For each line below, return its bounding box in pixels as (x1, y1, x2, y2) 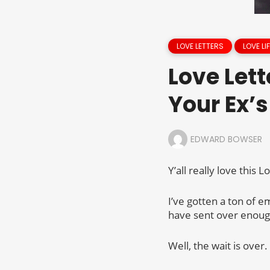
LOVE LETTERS (176, 41, 224, 51)
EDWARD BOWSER (190, 133, 262, 145)
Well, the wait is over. (168, 239, 268, 253)
